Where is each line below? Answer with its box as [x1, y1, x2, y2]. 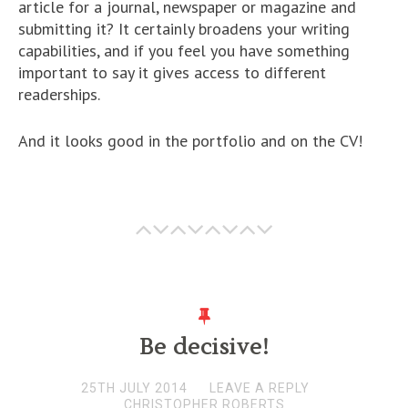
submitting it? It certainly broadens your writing [18, 17, 350, 39]
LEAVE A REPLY [209, 380, 310, 395]
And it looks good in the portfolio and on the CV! [18, 129, 362, 151]
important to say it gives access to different [18, 61, 326, 83]
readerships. [18, 83, 100, 105]
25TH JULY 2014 [80, 380, 188, 395]
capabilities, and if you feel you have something [18, 39, 350, 61]
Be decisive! [138, 332, 270, 362]
